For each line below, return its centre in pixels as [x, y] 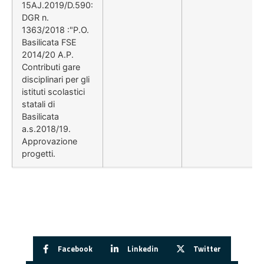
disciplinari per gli [56, 80]
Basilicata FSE [49, 42]
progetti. [39, 154]
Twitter [207, 248]
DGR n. [35, 18]
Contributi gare [51, 67]
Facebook [75, 248]
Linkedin [143, 248]
